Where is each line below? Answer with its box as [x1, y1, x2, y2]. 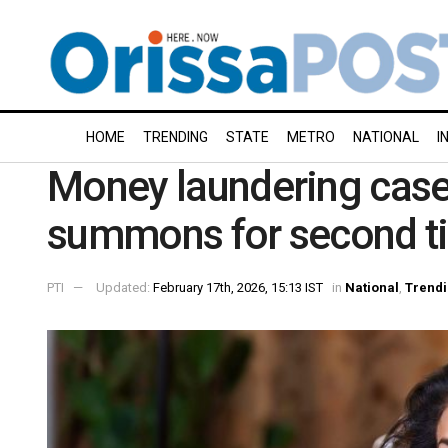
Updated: [96, 279, 153, 295]
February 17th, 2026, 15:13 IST [153, 279, 323, 295]
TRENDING [143, 129, 208, 145]
